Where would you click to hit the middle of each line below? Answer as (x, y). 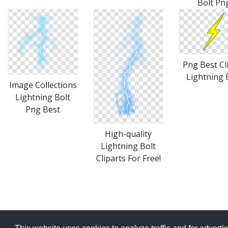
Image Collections (43, 85)
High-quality (128, 134)
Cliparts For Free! (128, 158)
